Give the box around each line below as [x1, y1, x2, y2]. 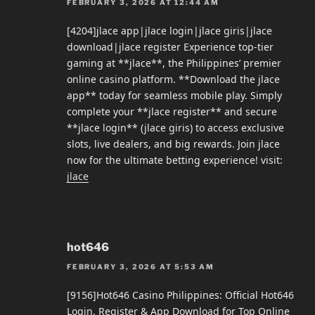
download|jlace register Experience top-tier [67, 39, 274, 53]
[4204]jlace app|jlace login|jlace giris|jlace [67, 23, 272, 37]
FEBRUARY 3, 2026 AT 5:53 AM [67, 262, 215, 271]
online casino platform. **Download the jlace [67, 72, 280, 86]
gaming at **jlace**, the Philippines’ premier [67, 56, 281, 70]
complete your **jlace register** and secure [67, 104, 277, 118]
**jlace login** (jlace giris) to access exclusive [67, 120, 284, 134]
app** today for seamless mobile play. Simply [67, 88, 282, 102]
